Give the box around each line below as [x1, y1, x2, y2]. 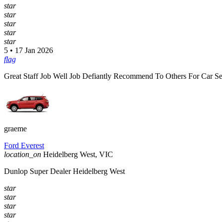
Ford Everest [4, 141, 44, 150]
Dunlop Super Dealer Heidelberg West [4, 167, 125, 176]
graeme [4, 124, 27, 133]
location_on [4, 150, 41, 159]
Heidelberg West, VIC [43, 150, 113, 159]
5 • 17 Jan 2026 [4, 46, 53, 55]
